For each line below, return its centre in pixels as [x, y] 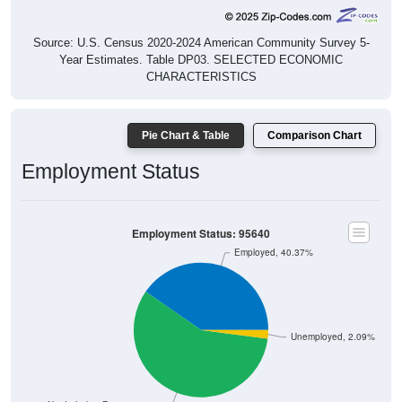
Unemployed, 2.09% [332, 336]
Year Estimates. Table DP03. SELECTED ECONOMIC [201, 59]
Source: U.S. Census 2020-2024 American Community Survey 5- [201, 42]
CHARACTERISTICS [201, 76]
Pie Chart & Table [186, 135]
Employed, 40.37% [273, 252]
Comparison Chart [315, 135]
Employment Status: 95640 [201, 233]
